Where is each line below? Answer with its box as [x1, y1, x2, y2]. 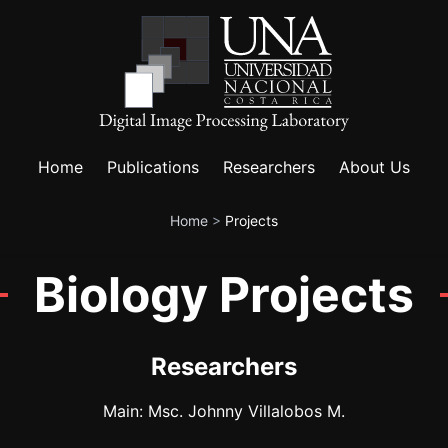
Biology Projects [34, 264, 414, 324]
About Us [339, 156, 410, 177]
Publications [107, 156, 199, 177]
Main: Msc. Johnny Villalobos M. [103, 400, 345, 421]
